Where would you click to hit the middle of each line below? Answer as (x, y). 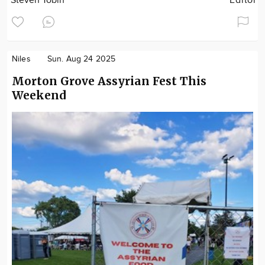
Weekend (39, 95)
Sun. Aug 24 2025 (81, 59)
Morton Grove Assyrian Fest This (109, 81)
